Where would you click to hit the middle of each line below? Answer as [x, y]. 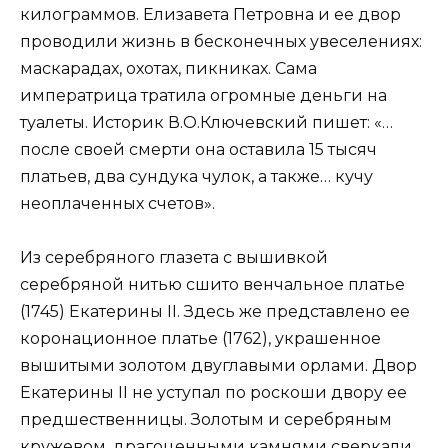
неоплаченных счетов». [117, 203]
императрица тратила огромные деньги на [203, 95]
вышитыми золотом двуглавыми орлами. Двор [218, 365]
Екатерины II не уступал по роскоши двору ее [213, 392]
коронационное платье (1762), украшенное [200, 338]
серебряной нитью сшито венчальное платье [212, 284]
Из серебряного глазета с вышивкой [174, 257]
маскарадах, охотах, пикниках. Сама [168, 68]
